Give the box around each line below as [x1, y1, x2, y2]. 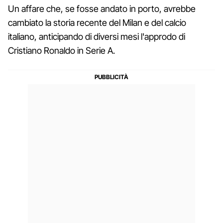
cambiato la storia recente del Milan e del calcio [8, 17, 186, 28]
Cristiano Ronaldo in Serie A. [8, 45, 115, 56]
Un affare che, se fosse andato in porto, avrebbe [8, 3, 196, 14]
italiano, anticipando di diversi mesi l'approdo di [8, 31, 185, 42]
